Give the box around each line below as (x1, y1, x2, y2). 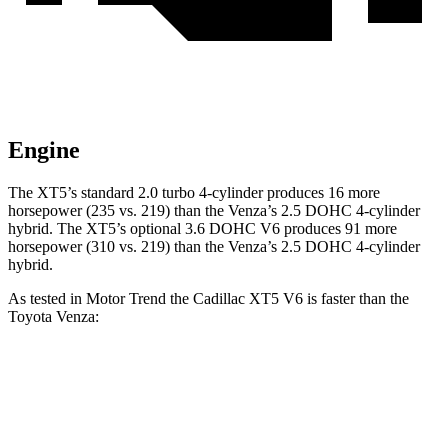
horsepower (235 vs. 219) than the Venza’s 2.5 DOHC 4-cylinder (8, 202, 420, 220)
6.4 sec (226, 418, 264, 433)
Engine (8, 137, 80, 164)
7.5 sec (302, 418, 340, 433)
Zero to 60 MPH (104, 418, 192, 433)
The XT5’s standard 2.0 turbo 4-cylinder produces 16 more (8, 184, 380, 202)
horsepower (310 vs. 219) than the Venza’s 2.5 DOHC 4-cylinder (8, 238, 420, 256)
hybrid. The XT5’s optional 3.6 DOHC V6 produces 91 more (8, 220, 397, 238)
